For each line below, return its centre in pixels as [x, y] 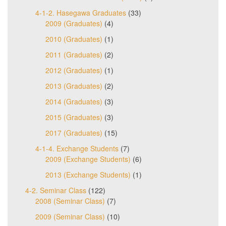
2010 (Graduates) [74, 39]
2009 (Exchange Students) [88, 159]
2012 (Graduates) [74, 70]
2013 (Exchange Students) [88, 174]
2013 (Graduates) [74, 86]
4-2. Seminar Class [56, 190]
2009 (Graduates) [74, 23]
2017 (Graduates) [74, 132]
